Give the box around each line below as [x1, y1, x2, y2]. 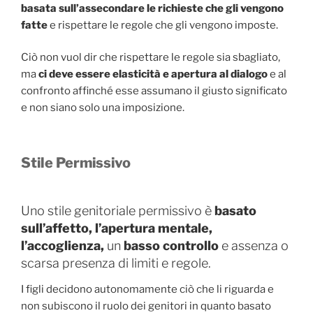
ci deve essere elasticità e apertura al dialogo [38, 68, 268, 81]
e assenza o [219, 238, 289, 253]
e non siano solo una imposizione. [21, 101, 184, 115]
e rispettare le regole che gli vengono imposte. [48, 18, 278, 31]
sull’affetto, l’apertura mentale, [21, 220, 212, 235]
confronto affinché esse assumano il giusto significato [21, 85, 287, 98]
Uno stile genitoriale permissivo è [21, 203, 214, 218]
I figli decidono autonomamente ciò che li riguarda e [21, 283, 274, 296]
